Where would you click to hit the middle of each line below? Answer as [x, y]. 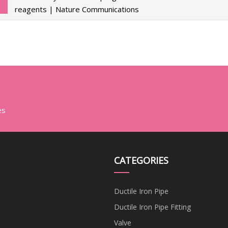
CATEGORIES [141, 160]
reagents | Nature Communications [77, 9]
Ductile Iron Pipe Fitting [152, 207]
